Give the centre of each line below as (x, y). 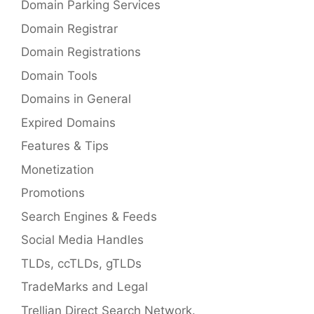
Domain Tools (59, 75)
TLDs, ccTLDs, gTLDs (81, 263)
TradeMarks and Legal (84, 287)
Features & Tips (65, 146)
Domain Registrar (69, 28)
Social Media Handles (82, 240)
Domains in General (76, 99)
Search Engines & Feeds (89, 216)
